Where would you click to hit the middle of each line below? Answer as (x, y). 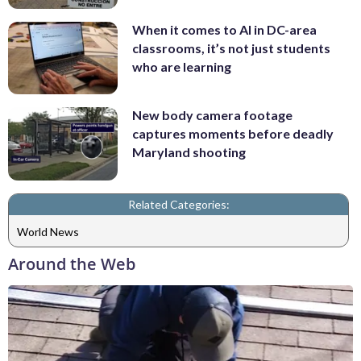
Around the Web (72, 264)
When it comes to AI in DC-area (224, 29)
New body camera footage (212, 115)
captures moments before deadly (233, 134)
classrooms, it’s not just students (231, 48)
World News (48, 231)
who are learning (182, 66)
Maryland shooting (189, 152)
